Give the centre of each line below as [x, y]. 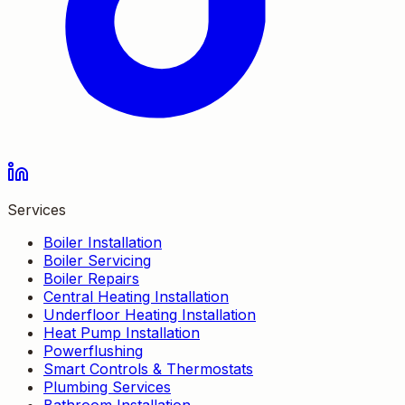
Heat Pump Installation [122, 332]
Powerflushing [93, 350]
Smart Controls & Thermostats [148, 368]
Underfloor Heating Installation [150, 314]
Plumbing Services [107, 386]
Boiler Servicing [97, 260]
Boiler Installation [103, 242]
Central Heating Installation [136, 296]
